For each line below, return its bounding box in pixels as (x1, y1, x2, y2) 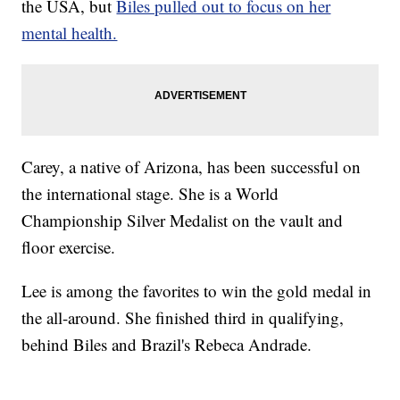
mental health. (21, 21, 118, 44)
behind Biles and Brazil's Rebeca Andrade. (21, 332, 312, 355)
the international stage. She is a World (21, 181, 279, 204)
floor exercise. (21, 235, 116, 258)
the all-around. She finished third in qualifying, (21, 305, 345, 329)
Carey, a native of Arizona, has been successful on (21, 154, 362, 178)
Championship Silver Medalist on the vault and (21, 208, 344, 231)
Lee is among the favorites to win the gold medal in (21, 279, 372, 302)
